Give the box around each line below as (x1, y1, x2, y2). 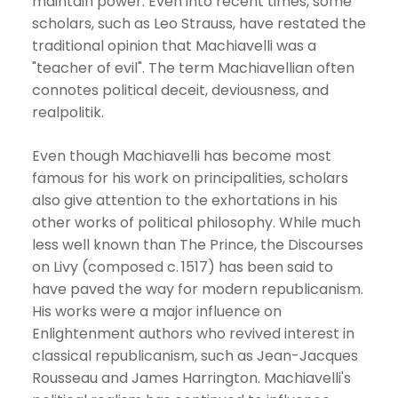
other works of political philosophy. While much (32, 212, 361, 233)
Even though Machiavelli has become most (32, 146, 331, 166)
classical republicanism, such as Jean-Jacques (32, 346, 358, 366)
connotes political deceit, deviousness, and (32, 80, 329, 100)
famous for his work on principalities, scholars (32, 168, 348, 188)
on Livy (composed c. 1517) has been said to (32, 257, 333, 277)
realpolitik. (32, 102, 104, 123)
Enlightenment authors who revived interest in (32, 323, 354, 344)
